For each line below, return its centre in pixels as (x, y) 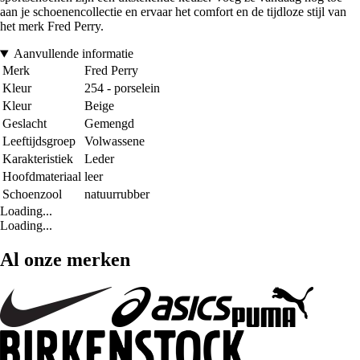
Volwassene (115, 141)
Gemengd (109, 124)
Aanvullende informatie (73, 54)
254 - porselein (122, 88)
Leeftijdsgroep (39, 141)
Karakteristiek (38, 159)
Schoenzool (32, 194)
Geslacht (25, 124)
